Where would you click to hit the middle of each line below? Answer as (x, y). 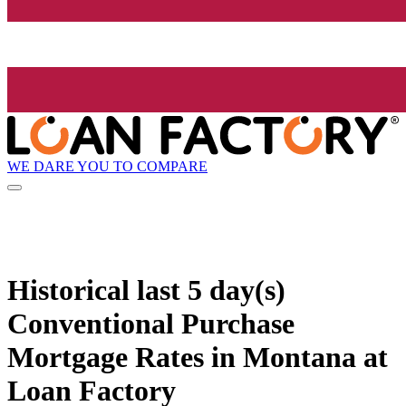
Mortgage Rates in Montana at (198, 357)
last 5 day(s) (211, 290)
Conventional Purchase (151, 323)
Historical (72, 290)
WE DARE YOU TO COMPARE (107, 166)
